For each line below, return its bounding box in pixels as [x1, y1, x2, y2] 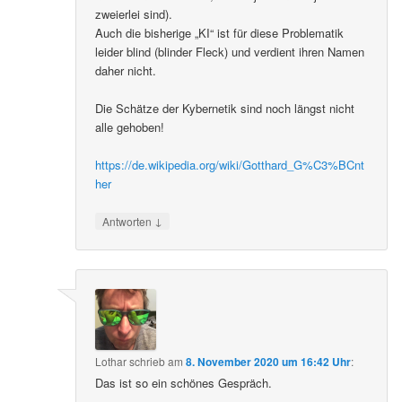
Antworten [102, 213, 155, 229]
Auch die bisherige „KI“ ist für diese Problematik [95, 23, 345, 41]
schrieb [129, 354, 166, 370]
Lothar [95, 354, 127, 370]
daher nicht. [95, 61, 157, 79]
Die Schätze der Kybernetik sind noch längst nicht [95, 99, 355, 117]
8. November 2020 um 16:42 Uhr [186, 354, 352, 371]
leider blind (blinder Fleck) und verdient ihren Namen [95, 42, 365, 60]
